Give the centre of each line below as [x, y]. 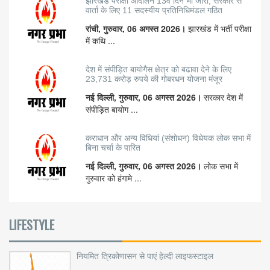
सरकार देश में [223, 97]
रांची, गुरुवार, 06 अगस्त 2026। [137, 29]
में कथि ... [100, 41]
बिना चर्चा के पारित [113, 148]
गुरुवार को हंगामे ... [114, 178]
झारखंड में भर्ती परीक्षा [220, 29]
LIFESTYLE [32, 225]
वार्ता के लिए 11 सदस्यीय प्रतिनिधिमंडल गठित [154, 11]
